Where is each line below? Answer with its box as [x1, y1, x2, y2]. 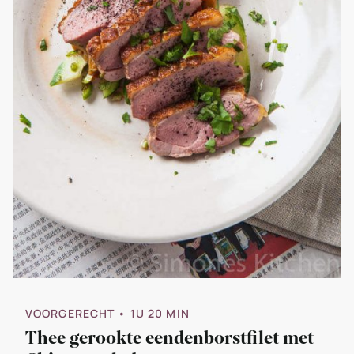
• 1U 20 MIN [118, 305, 190, 321]
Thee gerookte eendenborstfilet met [25, 326, 314, 350]
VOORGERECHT [25, 305, 115, 321]
